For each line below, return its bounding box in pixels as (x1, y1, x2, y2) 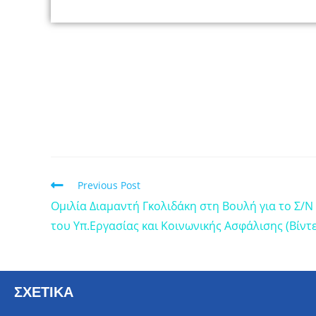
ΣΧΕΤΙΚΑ (14, 281, 73, 303)
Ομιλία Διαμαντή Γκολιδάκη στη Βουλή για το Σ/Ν (51, 197, 313, 214)
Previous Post (78, 178, 140, 192)
